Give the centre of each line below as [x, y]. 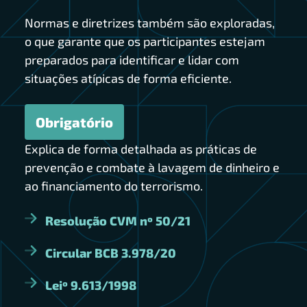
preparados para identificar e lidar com [132, 60]
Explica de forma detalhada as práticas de [140, 149]
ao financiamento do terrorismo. [115, 186]
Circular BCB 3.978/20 [110, 253]
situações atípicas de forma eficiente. [128, 78]
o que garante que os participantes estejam [145, 41]
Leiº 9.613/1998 [90, 285]
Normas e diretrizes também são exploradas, [149, 23]
